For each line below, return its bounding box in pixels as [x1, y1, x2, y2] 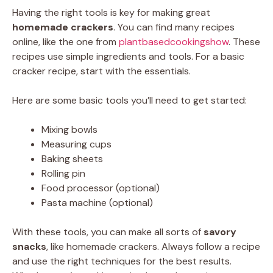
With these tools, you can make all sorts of [12, 225, 204, 239]
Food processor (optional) [41, 182, 160, 195]
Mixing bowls [41, 123, 97, 136]
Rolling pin [41, 167, 85, 180]
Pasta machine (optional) [41, 196, 153, 210]
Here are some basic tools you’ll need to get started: [12, 94, 247, 107]
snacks [12, 240, 46, 253]
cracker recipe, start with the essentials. [12, 65, 191, 78]
